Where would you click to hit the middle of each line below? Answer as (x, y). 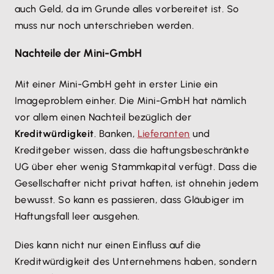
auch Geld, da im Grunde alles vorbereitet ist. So (127, 9)
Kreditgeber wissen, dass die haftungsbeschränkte (132, 150)
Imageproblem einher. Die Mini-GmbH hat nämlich (131, 101)
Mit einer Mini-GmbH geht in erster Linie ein (117, 84)
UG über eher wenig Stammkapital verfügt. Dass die (136, 167)
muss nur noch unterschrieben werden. (105, 26)
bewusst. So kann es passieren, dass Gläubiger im (129, 200)
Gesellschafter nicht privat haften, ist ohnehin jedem (137, 183)
